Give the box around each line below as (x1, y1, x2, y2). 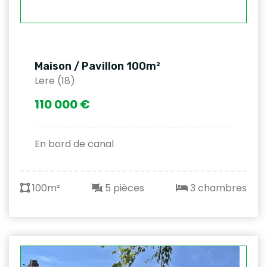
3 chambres (188, 181, 247, 195)
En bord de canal (35, 137, 114, 151)
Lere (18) (35, 74, 75, 88)
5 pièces (103, 181, 144, 195)
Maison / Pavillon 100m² (35, 60, 160, 73)
